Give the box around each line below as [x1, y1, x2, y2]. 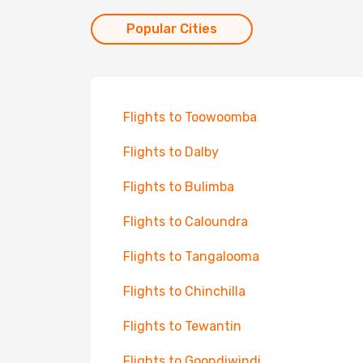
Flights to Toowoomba [123, 109, 257, 125]
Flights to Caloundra [123, 214, 248, 229]
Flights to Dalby [123, 144, 219, 160]
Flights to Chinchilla [123, 284, 246, 299]
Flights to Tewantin [123, 318, 241, 334]
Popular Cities [126, 21, 217, 36]
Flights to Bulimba [123, 179, 234, 194]
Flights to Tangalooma [123, 249, 259, 264]
